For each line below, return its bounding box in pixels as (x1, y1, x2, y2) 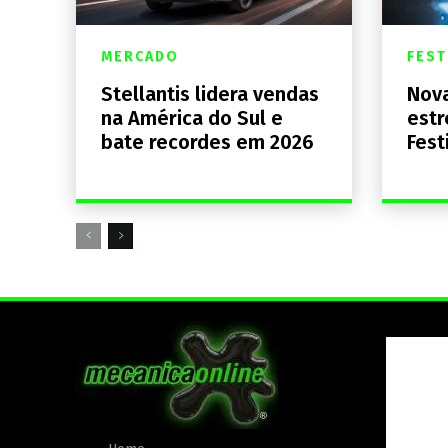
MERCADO (101, 48, 179, 66)
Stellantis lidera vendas (101, 82, 319, 107)
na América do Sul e (101, 106, 283, 131)
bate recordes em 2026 (101, 130, 314, 155)
